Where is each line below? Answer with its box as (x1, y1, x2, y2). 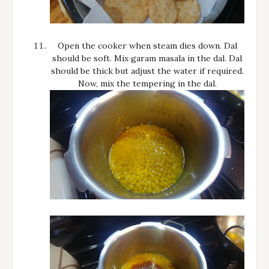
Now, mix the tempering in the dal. (77, 77, 217, 89)
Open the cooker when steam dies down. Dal (57, 40, 237, 51)
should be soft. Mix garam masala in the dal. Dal (52, 52, 242, 64)
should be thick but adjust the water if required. (50, 65, 244, 76)
